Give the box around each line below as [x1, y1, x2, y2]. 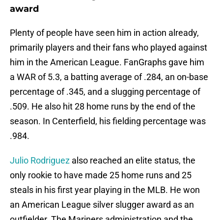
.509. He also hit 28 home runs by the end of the [10, 101, 195, 112]
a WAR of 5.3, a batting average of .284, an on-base [10, 72, 208, 82]
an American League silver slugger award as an [10, 199, 194, 210]
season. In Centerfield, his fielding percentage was [10, 116, 206, 127]
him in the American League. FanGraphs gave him [10, 57, 204, 68]
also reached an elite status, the [70, 155, 195, 166]
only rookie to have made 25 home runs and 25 [10, 170, 192, 181]
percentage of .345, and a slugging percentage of [10, 86, 200, 97]
